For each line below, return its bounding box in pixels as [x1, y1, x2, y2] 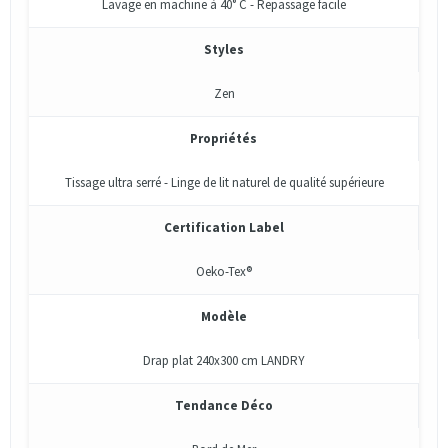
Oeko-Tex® [196, 263, 252, 280]
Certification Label [163, 219, 284, 236]
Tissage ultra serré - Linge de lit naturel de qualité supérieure [64, 174, 384, 191]
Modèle [200, 308, 247, 325]
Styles [203, 41, 244, 58]
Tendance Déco [174, 397, 273, 414]
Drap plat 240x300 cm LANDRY [143, 352, 305, 369]
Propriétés [190, 130, 257, 147]
